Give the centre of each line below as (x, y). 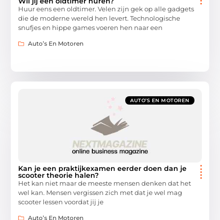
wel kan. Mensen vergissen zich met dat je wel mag (100, 192)
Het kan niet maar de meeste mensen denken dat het (105, 183)
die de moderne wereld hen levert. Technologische (99, 18)
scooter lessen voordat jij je (61, 202)
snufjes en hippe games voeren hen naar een (91, 27)
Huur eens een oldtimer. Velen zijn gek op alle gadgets (106, 9)
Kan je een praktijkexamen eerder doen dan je (103, 168)
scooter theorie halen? (59, 175)
